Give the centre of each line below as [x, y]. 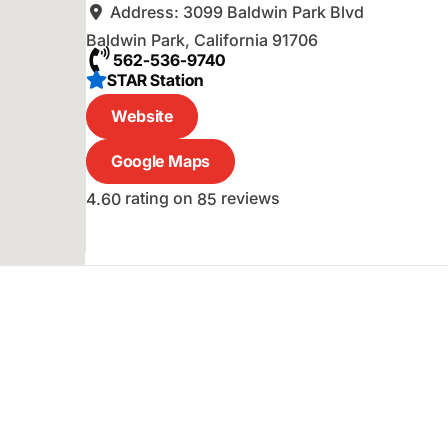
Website [142, 115]
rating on [159, 197]
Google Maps [160, 160]
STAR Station [155, 79]
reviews [249, 197]
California [231, 39]
